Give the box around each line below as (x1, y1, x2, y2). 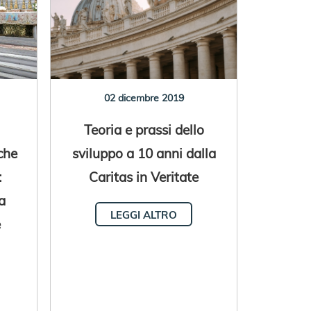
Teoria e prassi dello (83, 120, 204, 138)
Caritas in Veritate (89, 167, 199, 185)
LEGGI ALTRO (110, 208, 178, 221)
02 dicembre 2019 (103, 91, 184, 104)
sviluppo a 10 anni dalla (72, 144, 216, 162)
